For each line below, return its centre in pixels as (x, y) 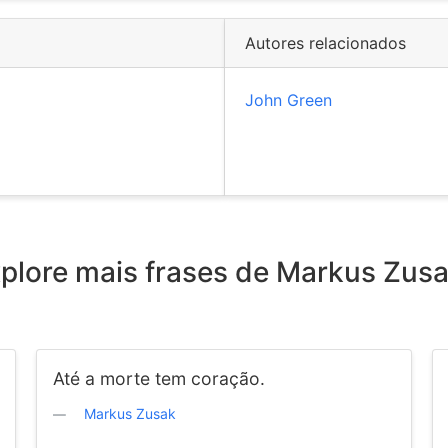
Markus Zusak (129, 413)
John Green (288, 100)
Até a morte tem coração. (158, 378)
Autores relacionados (325, 43)
